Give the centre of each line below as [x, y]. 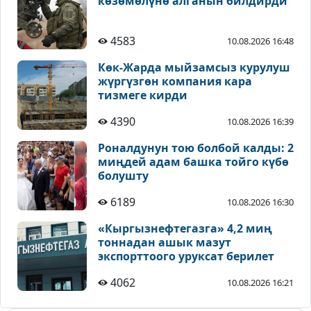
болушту [123, 176]
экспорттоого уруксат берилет [186, 257]
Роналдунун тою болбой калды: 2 [196, 148]
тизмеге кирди [143, 95]
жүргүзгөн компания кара [175, 82]
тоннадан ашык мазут [165, 243]
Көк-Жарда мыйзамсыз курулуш [194, 68]
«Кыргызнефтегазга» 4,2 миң [185, 229]
